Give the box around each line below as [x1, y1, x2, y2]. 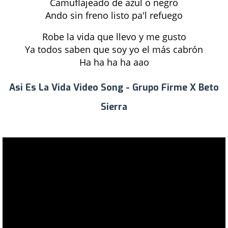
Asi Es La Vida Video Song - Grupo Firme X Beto [9, 81, 219, 94]
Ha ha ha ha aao [79, 56, 149, 68]
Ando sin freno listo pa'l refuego [45, 9, 183, 21]
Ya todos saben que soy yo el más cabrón [25, 43, 203, 55]
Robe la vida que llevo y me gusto [42, 31, 186, 43]
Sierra [101, 101, 127, 113]
